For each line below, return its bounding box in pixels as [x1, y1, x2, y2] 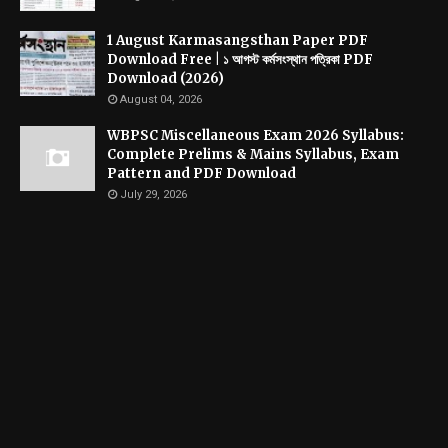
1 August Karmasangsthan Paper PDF [107, 31, 368, 49]
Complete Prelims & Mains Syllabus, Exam [107, 145, 399, 163]
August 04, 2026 [120, 92, 202, 106]
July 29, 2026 [120, 187, 187, 201]
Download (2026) [107, 69, 224, 87]
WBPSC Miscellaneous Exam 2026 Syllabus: [107, 126, 404, 144]
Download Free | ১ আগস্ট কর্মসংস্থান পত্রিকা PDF [107, 50, 373, 68]
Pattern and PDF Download [107, 164, 296, 182]
